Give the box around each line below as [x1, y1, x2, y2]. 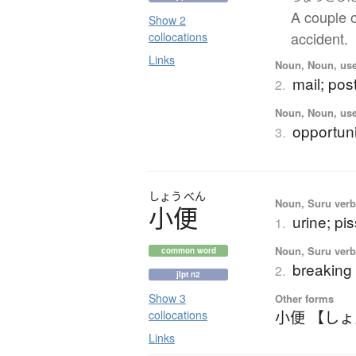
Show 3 [149, 289, 186, 306]
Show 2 [149, 12, 186, 29]
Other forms [275, 290, 335, 306]
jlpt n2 [176, 268, 200, 280]
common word [161, 244, 216, 256]
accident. [291, 27, 349, 48]
